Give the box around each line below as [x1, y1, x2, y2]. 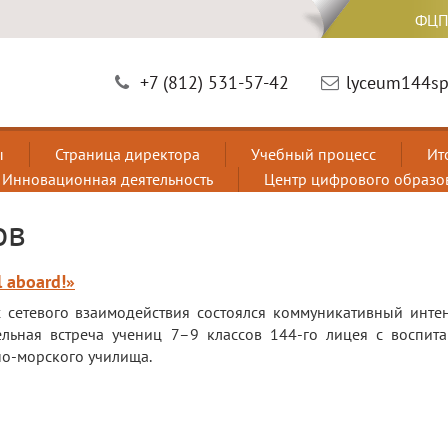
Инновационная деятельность [2, 169, 213, 189]
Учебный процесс [251, 144, 376, 164]
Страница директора [55, 144, 200, 164]
